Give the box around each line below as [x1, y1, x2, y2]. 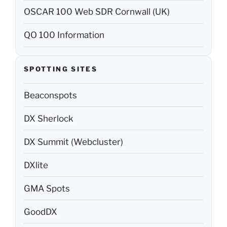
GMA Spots [24, 183, 70, 194]
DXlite [24, 160, 48, 170]
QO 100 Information [24, 30, 104, 41]
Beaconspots [24, 90, 77, 100]
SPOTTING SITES [24, 64, 98, 73]
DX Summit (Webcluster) [24, 136, 123, 147]
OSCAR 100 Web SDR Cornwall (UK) [24, 7, 170, 17]
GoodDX [24, 206, 57, 217]
